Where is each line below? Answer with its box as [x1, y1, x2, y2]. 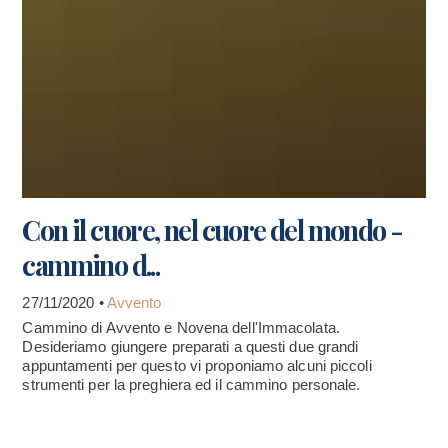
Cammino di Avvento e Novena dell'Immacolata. [22, 318, 340, 336]
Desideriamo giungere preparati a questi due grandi [22, 337, 359, 355]
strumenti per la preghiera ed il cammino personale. [22, 375, 361, 393]
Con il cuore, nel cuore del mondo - [22, 211, 403, 248]
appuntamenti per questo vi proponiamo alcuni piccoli [22, 356, 372, 374]
